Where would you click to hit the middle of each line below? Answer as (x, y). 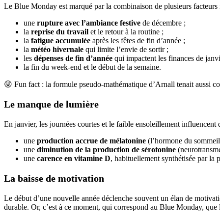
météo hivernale (57, 50)
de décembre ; (163, 23)
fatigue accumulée (61, 41)
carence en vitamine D (74, 159)
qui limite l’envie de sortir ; (126, 50)
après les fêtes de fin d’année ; (138, 41)
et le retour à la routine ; (126, 32)
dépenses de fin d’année (73, 58)
